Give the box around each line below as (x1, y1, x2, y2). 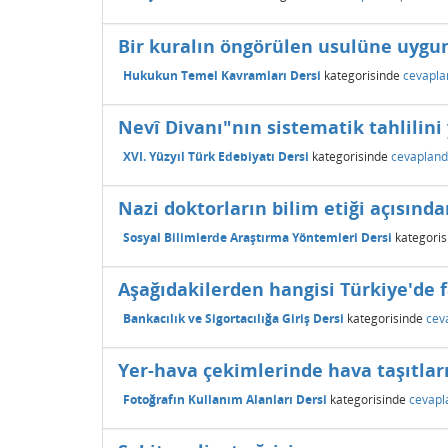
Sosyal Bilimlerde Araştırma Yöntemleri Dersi (123, 228, 392, 246)
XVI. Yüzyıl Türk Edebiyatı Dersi (123, 147, 309, 165)
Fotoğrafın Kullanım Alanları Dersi (123, 390, 327, 408)
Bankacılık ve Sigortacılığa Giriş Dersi (123, 309, 344, 327)
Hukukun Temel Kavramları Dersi (123, 66, 321, 84)
